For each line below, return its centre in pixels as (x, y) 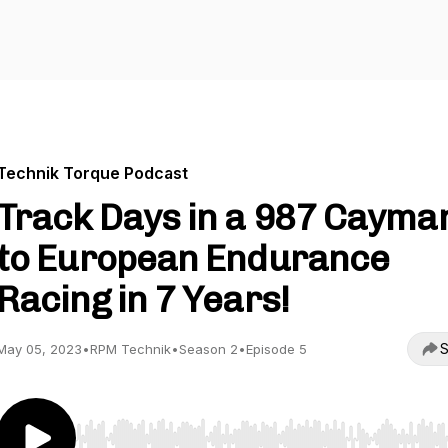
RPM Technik (130, 349)
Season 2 (208, 349)
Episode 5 (276, 349)
